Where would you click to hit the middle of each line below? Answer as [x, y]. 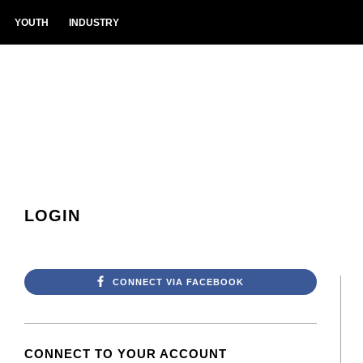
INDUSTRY [94, 23]
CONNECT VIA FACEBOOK [179, 282]
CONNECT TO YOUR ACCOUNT [126, 354]
